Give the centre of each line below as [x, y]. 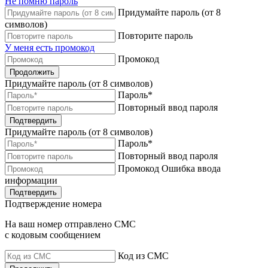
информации [31, 181]
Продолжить [32, 72]
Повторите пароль [155, 36]
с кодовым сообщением [53, 235]
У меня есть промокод [50, 48]
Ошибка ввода [191, 169]
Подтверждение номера [53, 204]
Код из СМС [143, 256]
